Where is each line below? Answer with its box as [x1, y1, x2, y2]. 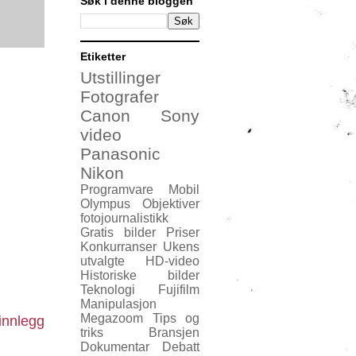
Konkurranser [80, 240, 157, 254]
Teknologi [80, 283, 135, 297]
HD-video [145, 254, 199, 269]
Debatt [162, 340, 199, 354]
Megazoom [80, 311, 143, 326]
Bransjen [149, 326, 199, 340]
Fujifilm [158, 283, 199, 297]
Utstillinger [80, 68, 161, 87]
